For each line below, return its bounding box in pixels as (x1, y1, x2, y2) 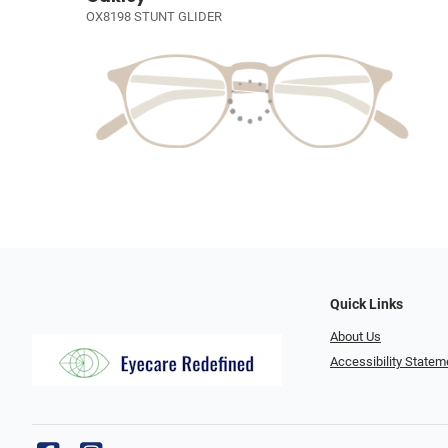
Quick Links (330, 296, 403, 313)
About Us (330, 329, 381, 344)
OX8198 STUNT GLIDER (86, 9, 222, 25)
